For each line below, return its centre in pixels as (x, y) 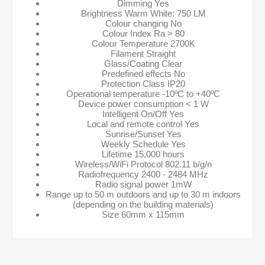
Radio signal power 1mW (143, 184)
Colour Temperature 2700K (143, 43)
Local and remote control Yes (143, 124)
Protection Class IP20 (143, 84)
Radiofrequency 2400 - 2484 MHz (143, 174)
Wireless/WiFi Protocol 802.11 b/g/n (143, 164)
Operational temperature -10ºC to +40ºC (143, 94)
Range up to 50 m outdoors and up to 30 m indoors (143, 194)
